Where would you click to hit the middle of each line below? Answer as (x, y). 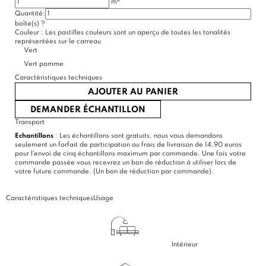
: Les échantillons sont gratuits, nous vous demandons (138, 136)
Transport (30, 122)
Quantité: (30, 13)
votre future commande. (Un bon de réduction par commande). (114, 171)
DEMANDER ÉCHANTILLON (88, 110)
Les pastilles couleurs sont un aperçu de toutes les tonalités (138, 32)
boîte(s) (28, 23)
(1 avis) (114, 17)
